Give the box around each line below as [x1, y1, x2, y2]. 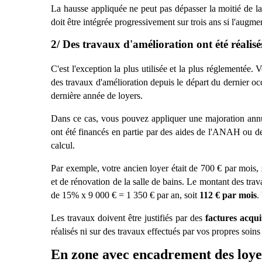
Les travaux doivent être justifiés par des [51, 213, 205, 223]
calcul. [51, 140, 75, 151]
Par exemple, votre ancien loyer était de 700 [51, 163, 218, 174]
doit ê [51, 16, 71, 27]
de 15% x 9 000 [51, 190, 112, 201]
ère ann [70, 91, 96, 101]
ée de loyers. [96, 91, 143, 101]
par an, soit [157, 190, 199, 201]
